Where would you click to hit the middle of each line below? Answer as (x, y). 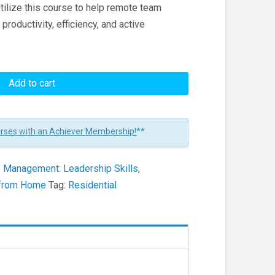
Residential (93, 185)
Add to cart (32, 83)
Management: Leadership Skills (71, 169)
